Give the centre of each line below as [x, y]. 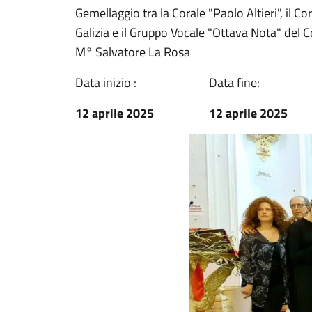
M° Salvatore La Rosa [133, 52]
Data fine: [234, 83]
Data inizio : [106, 83]
